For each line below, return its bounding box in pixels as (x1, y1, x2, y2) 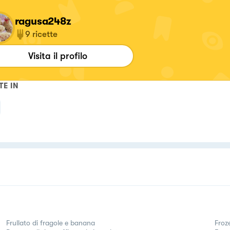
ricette (32, 29, 57, 39)
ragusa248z (14, 15, 71, 27)
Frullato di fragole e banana (6, 218, 95, 227)
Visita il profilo (28, 50, 87, 61)
